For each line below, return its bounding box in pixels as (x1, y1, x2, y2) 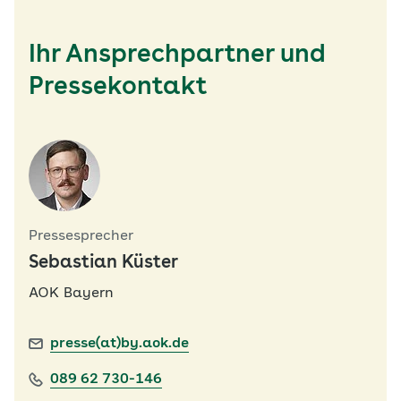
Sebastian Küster (29, 254, 178, 272)
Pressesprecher (29, 229, 133, 243)
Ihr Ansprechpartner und (29, 43, 326, 68)
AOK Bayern (29, 286, 114, 301)
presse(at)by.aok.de (50, 337, 189, 351)
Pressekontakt (29, 75, 207, 100)
